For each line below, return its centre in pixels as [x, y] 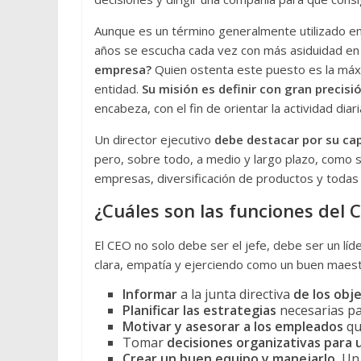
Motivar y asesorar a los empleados [233, 327]
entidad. [118, 89]
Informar [150, 295]
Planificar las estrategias [201, 311]
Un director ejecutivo [154, 140]
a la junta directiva [235, 295]
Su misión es [178, 89]
